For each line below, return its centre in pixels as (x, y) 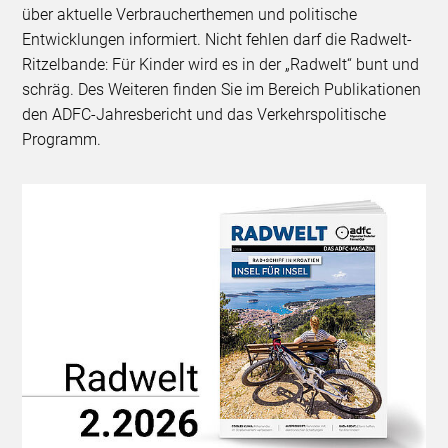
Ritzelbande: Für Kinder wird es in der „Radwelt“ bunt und (221, 65)
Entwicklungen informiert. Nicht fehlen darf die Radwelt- (217, 40)
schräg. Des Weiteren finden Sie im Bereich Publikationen (222, 90)
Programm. (62, 140)
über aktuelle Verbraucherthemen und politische (190, 15)
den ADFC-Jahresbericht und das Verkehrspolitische (204, 115)
